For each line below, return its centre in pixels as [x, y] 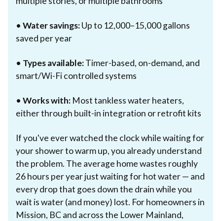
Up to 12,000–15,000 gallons [135, 25]
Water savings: [51, 25]
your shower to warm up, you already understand [109, 150]
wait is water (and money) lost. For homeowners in [110, 202]
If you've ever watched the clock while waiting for [110, 138]
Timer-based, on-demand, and [142, 63]
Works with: [47, 100]
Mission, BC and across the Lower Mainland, [100, 215]
